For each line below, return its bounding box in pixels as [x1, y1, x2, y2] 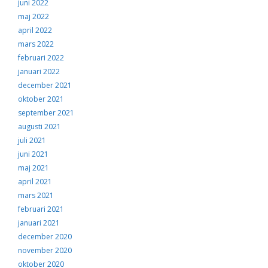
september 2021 [18, 108, 74, 118]
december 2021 [18, 80, 72, 90]
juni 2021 [18, 149, 48, 159]
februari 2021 [18, 204, 64, 214]
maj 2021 [18, 163, 49, 173]
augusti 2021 [18, 121, 61, 132]
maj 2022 [18, 11, 49, 22]
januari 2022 [18, 66, 60, 77]
